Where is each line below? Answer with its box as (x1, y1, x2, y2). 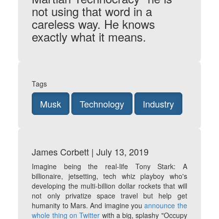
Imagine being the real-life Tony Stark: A (32, 161, 187, 171)
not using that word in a (32, 2, 153, 20)
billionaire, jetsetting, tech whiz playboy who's (32, 171, 187, 181)
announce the (144, 200, 187, 210)
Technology (80, 97, 125, 110)
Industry (143, 97, 175, 110)
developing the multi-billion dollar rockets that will (32, 181, 187, 191)
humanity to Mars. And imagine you (32, 200, 145, 210)
